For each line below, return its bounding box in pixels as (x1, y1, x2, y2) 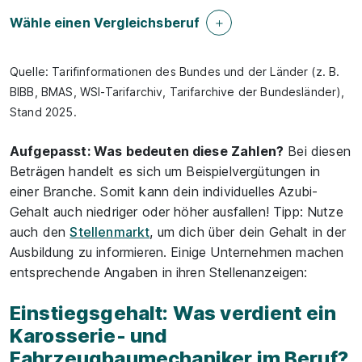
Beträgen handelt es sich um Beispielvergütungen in (10, 163, 321, 179)
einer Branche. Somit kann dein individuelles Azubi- (10, 183, 318, 200)
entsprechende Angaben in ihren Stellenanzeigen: (10, 264, 308, 280)
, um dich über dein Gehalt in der (149, 224, 347, 240)
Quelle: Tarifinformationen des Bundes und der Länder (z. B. (10, 65, 340, 78)
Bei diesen (284, 143, 351, 159)
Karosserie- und (10, 324, 168, 347)
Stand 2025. (10, 105, 77, 119)
